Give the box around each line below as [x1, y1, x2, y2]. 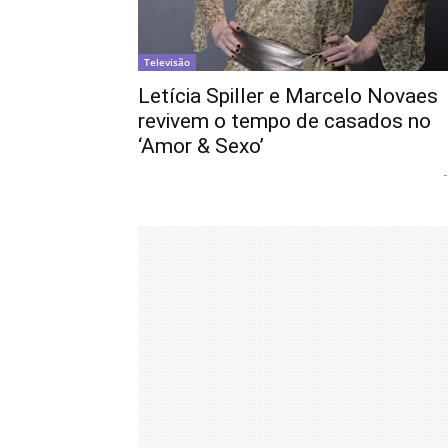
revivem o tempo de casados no [138, 109, 431, 134]
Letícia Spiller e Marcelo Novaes [138, 84, 438, 109]
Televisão [144, 55, 190, 70]
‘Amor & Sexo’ [138, 134, 264, 159]
